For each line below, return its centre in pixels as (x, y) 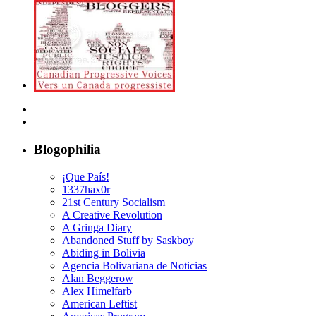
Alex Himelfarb (97, 291)
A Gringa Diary (97, 227)
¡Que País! (86, 176)
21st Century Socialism (114, 202)
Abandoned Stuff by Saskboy (128, 240)
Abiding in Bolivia (104, 253)
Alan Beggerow (98, 278)
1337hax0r (86, 189)
